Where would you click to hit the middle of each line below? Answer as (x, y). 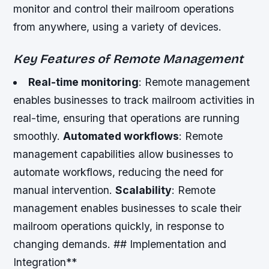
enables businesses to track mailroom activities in (134, 100)
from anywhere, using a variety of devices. (118, 26)
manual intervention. (65, 190)
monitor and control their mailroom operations (124, 8)
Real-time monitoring (83, 82)
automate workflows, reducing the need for (119, 172)
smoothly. (38, 136)
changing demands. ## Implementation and (120, 244)
